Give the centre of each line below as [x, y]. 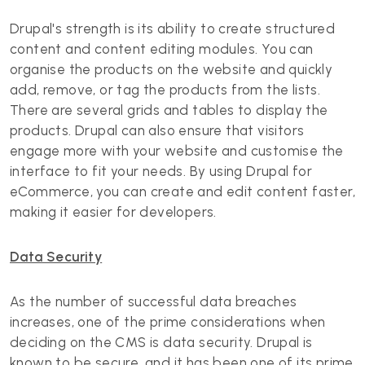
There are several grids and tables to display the [169, 110]
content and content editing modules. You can [162, 49]
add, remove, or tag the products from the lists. [165, 90]
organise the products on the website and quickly [172, 69]
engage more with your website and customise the [177, 151]
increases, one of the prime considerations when [168, 322]
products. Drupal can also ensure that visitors [157, 130]
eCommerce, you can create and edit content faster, [182, 191]
